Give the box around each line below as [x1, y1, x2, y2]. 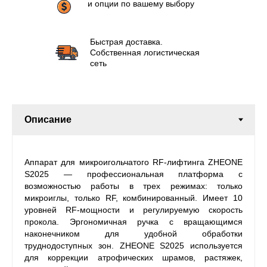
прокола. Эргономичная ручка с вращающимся [24, 217, 243, 226]
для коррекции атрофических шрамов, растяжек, [24, 253, 243, 262]
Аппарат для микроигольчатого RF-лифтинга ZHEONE [24, 157, 243, 167]
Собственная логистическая [90, 48, 200, 57]
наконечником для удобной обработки [24, 229, 243, 238]
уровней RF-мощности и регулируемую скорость [24, 205, 243, 215]
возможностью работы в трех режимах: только [24, 181, 243, 191]
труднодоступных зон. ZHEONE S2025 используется [24, 241, 243, 250]
